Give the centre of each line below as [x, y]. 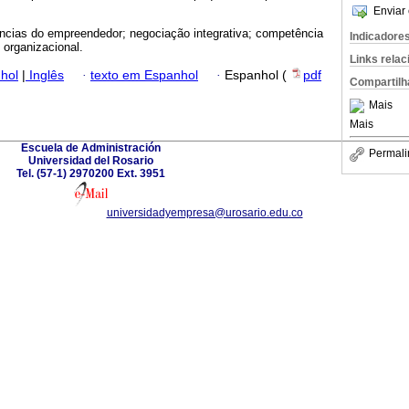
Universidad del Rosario [90, 160]
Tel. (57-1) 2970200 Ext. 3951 [90, 173]
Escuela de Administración [90, 147]
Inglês [45, 75]
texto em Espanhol [144, 75]
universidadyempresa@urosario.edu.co [204, 212]
